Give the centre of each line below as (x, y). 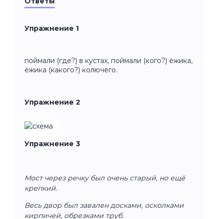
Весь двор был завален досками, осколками (104, 205)
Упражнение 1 (52, 28)
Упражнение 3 (52, 143)
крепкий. (41, 188)
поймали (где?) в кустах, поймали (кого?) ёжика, (109, 60)
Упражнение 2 (52, 102)
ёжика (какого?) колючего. (71, 70)
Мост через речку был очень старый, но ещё (105, 178)
